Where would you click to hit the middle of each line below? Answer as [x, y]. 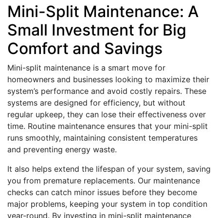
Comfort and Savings [85, 48]
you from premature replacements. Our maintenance [104, 181]
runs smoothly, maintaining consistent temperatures [102, 138]
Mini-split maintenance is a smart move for [86, 68]
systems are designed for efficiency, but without [96, 103]
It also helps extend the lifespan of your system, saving [109, 169]
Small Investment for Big [97, 30]
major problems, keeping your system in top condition [107, 204]
